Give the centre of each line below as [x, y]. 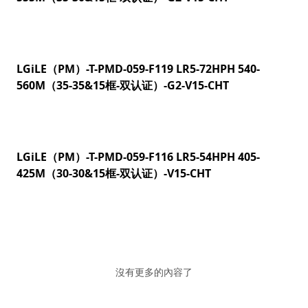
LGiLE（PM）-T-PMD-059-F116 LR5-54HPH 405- [96, 157]
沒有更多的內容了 [154, 272]
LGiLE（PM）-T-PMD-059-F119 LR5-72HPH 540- [96, 69]
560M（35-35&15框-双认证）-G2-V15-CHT [123, 85]
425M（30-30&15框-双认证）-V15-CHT [114, 173]
